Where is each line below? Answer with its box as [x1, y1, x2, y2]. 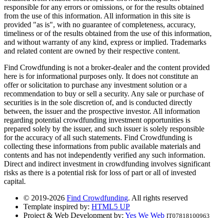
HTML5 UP [91, 202, 130, 211]
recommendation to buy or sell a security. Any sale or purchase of [4, 89, 204, 98]
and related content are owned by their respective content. [4, 46, 180, 55]
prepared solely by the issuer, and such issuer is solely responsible [4, 124, 204, 133]
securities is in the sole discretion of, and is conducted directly [4, 98, 192, 107]
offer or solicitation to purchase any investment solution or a [4, 80, 187, 89]
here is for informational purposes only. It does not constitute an [4, 72, 198, 80]
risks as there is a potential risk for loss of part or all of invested [4, 168, 196, 177]
